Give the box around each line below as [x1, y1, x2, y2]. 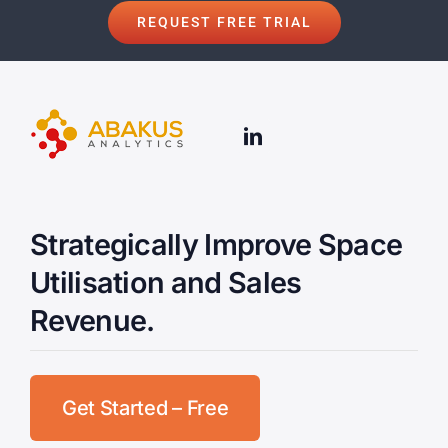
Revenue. [29, 303, 155, 339]
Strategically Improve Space [29, 227, 403, 263]
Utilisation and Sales [29, 265, 302, 301]
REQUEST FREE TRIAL [136, 13, 312, 30]
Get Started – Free [61, 396, 229, 421]
